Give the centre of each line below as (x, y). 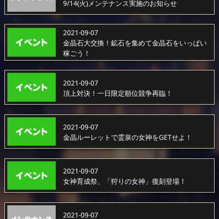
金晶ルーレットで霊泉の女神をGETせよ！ (127, 137)
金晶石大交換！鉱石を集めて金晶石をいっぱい (135, 43)
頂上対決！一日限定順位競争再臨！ (118, 93)
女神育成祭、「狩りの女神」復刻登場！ (124, 181)
